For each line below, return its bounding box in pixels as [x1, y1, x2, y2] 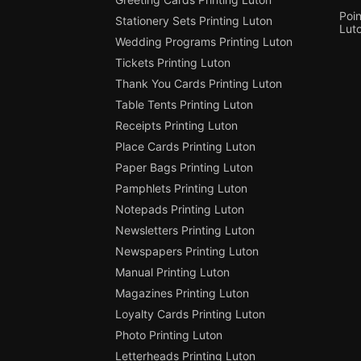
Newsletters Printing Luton [114, 223, 255, 238]
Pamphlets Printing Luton [114, 181, 247, 196]
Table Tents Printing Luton [114, 98, 253, 112]
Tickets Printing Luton [114, 56, 230, 70]
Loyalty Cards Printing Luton [114, 307, 265, 322]
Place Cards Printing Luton [114, 139, 255, 154]
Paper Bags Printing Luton [114, 160, 253, 175]
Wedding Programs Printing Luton [114, 35, 293, 49]
